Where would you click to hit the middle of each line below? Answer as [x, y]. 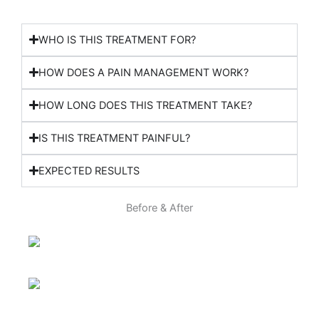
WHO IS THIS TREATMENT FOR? [117, 40]
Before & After [159, 208]
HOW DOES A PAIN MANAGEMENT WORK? [144, 72]
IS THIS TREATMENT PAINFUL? [115, 138]
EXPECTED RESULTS [89, 171]
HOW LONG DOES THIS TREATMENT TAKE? [146, 105]
